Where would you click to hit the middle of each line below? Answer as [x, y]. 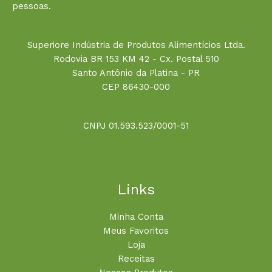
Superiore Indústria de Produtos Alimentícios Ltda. [136, 45]
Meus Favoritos [136, 231]
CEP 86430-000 [136, 87]
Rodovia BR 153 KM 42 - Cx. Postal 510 [136, 59]
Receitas [136, 259]
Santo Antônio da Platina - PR [136, 73]
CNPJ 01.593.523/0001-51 [136, 126]
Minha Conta [136, 217]
